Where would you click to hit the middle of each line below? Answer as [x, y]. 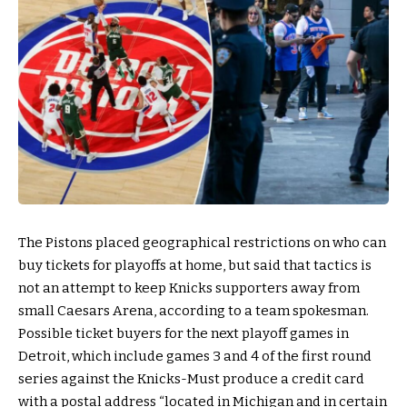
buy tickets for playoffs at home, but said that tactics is [195, 265]
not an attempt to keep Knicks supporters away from [189, 288]
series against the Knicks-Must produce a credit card [191, 378]
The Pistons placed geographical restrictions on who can [202, 242]
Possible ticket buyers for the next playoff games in [184, 333]
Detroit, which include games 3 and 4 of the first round [195, 356]
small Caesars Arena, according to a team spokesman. [194, 310]
